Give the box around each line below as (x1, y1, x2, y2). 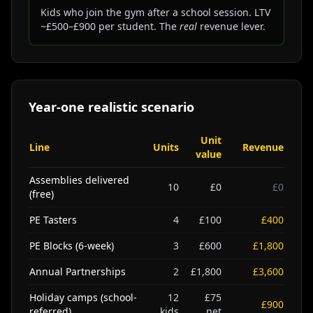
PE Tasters (29, 213, 77, 226)
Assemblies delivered (29, 173, 129, 187)
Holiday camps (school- (29, 291, 137, 304)
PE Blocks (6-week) (29, 239, 114, 252)
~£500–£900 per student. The (41, 20, 180, 33)
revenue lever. (197, 20, 265, 33)
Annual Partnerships (29, 265, 126, 278)
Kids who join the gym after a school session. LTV (41, 6, 270, 19)
